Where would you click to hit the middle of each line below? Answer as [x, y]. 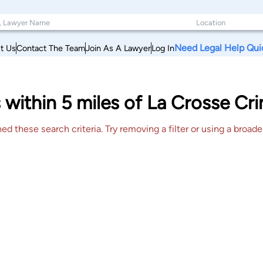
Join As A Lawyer [118, 48]
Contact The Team [51, 48]
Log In [163, 48]
